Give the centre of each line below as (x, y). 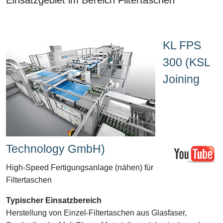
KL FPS (182, 45)
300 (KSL (186, 62)
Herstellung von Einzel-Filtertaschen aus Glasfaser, (96, 213)
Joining (181, 79)
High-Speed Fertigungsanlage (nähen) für (80, 167)
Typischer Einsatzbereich (54, 200)
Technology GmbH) (56, 149)
